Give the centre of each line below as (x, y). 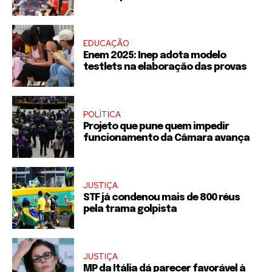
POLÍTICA (102, 114)
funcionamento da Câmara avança (166, 138)
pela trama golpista (130, 209)
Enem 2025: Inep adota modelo (155, 55)
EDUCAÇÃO (106, 43)
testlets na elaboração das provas (165, 67)
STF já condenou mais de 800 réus (161, 197)
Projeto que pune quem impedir (156, 126)
